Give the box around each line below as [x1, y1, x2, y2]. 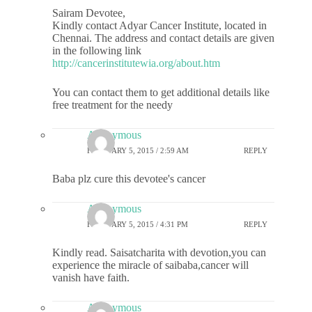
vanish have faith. [52, 272, 130, 284]
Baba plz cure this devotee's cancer [52, 173, 205, 185]
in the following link [52, 45, 141, 57]
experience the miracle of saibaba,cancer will [52, 259, 249, 272]
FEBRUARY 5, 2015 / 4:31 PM [87, 219, 188, 228]
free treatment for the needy [52, 99, 173, 111]
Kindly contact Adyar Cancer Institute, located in [52, 19, 267, 32]
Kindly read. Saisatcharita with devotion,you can [52, 247, 266, 259]
